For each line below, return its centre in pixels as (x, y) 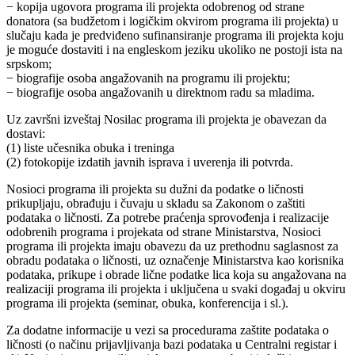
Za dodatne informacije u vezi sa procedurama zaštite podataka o (168, 330)
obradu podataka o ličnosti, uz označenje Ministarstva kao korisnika (175, 261)
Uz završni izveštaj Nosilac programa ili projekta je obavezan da (166, 120)
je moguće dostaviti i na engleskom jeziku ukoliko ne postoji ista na (174, 50)
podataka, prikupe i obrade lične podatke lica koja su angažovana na (176, 275)
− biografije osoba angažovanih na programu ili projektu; (148, 78)
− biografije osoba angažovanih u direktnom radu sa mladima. (160, 93)
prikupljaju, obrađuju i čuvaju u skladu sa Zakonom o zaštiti (156, 204)
